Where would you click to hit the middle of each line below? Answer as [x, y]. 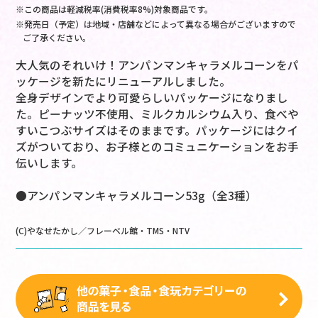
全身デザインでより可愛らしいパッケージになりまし [152, 97]
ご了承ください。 [57, 37]
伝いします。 [49, 163]
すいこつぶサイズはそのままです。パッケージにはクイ [157, 130]
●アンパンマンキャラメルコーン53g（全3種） [137, 195]
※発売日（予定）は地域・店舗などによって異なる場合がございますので [156, 23]
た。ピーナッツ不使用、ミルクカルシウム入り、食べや [158, 114]
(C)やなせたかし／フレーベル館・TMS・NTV [103, 231]
